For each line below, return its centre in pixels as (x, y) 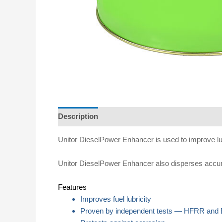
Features (72, 187)
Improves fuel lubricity (116, 199)
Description (78, 116)
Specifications (132, 116)
